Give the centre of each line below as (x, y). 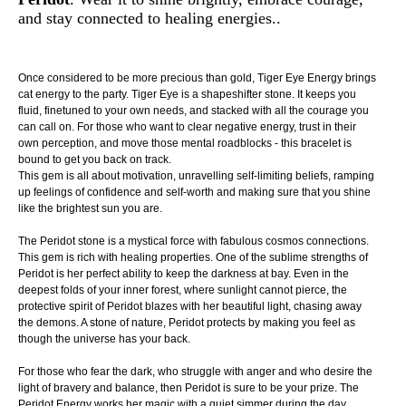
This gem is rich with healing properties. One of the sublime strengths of (193, 257)
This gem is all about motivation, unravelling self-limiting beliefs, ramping (196, 176)
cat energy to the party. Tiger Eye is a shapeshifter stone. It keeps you (187, 94)
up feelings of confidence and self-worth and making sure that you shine (194, 192)
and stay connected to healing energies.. (150, 18)
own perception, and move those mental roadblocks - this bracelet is (185, 143)
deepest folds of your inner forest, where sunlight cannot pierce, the (183, 290)
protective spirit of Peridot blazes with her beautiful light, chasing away (190, 306)
